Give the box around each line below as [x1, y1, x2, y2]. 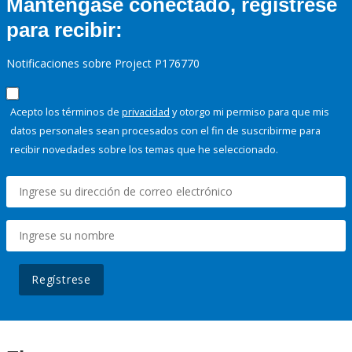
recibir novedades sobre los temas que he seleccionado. [10, 142, 278, 157]
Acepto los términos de [10, 104, 122, 119]
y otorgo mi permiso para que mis [170, 104, 329, 119]
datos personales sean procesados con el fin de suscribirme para [10, 123, 321, 138]
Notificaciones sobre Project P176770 [6, 56, 200, 71]
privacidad [122, 104, 170, 119]
